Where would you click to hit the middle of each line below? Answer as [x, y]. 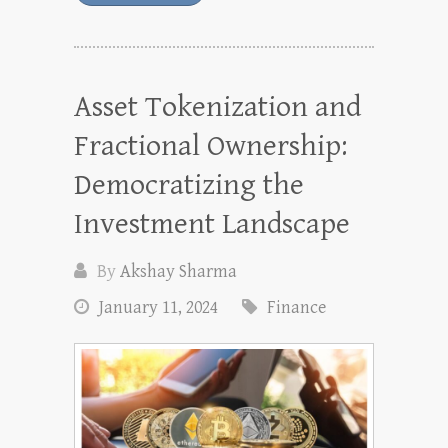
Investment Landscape [212, 224]
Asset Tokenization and [217, 107]
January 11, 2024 [158, 308]
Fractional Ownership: [210, 146]
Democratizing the [189, 185]
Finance [296, 308]
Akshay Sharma [178, 272]
